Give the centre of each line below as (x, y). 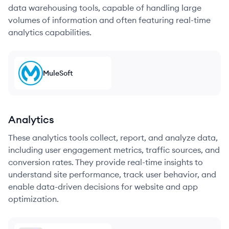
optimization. (33, 199)
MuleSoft (58, 73)
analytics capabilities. (50, 32)
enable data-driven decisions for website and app (103, 187)
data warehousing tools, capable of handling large (105, 8)
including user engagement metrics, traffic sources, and (114, 150)
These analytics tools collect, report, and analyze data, (113, 138)
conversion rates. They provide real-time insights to (106, 162)
